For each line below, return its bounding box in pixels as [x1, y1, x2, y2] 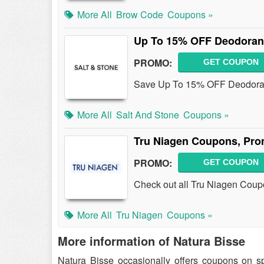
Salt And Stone [116, 108, 179, 121]
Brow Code [116, 8, 163, 21]
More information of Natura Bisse [58, 232, 245, 249]
